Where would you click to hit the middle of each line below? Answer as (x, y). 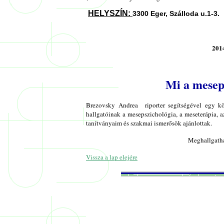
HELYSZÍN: (110, 13)
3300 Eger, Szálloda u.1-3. (176, 13)
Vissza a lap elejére (112, 157)
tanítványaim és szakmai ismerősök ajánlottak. (151, 123)
